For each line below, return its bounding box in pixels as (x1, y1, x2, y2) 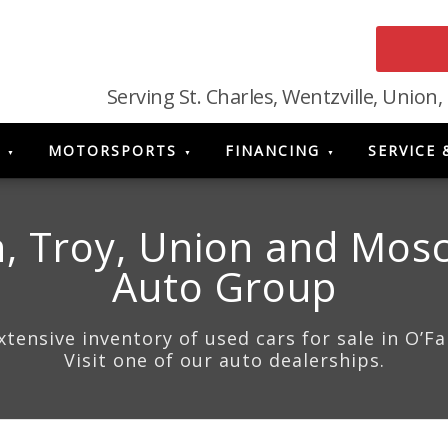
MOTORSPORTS (48, 141, 177, 160)
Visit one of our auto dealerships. (63, 348, 385, 372)
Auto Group (111, 259, 337, 314)
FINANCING (225, 141, 320, 160)
